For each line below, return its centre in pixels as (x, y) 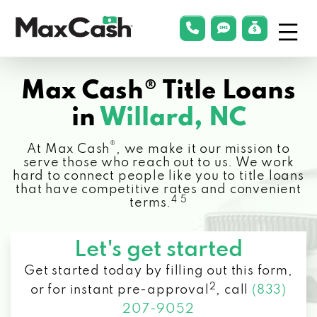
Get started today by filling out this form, (158, 271)
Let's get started (158, 250)
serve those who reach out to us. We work (158, 163)
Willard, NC (173, 118)
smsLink (249, 27)
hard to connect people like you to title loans (158, 176)
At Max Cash (69, 149)
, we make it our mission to (203, 149)
